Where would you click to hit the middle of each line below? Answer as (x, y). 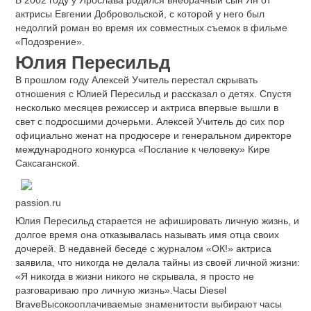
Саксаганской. (48, 163)
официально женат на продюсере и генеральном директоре (153, 135)
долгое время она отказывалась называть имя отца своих (147, 235)
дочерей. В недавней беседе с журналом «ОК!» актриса (143, 249)
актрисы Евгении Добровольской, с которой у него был (140, 14)
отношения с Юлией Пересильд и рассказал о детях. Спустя (153, 93)
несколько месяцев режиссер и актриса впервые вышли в (147, 107)
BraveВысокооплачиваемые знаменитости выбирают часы (149, 304)
